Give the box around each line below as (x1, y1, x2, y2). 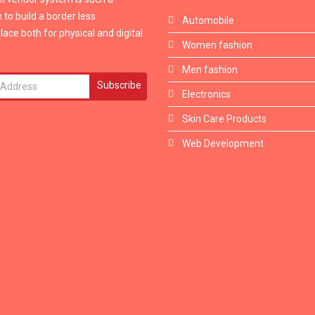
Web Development (182, 138, 264, 149)
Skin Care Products (182, 113, 266, 124)
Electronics (182, 89, 231, 100)
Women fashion (182, 39, 252, 51)
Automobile (182, 15, 234, 26)
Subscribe (97, 79, 142, 91)
